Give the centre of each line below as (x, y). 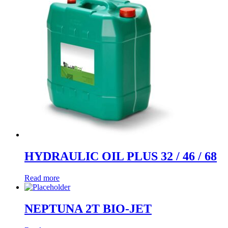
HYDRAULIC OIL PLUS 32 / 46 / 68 (121, 156)
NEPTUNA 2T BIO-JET (88, 209)
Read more (42, 178)
